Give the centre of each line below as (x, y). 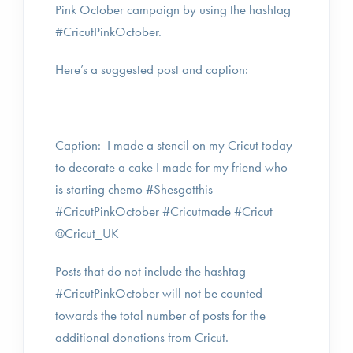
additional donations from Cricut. (142, 337)
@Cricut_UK (87, 233)
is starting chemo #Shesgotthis (134, 189)
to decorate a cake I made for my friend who (171, 167)
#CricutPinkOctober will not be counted (159, 293)
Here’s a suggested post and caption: (152, 69)
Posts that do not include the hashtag (150, 271)
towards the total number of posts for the (160, 315)
